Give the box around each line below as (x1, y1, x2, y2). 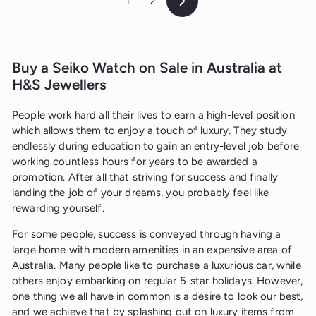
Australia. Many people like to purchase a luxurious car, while (12, 259, 301, 272)
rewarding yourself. (12, 202, 104, 215)
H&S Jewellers (12, 76, 107, 94)
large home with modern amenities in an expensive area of (12, 243, 292, 257)
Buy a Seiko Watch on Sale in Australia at (12, 59, 282, 77)
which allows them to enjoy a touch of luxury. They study (12, 124, 287, 138)
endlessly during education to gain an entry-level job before (12, 140, 300, 153)
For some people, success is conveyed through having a (12, 228, 281, 241)
